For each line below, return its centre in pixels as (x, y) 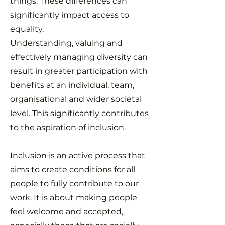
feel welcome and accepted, (67, 212)
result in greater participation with (79, 71)
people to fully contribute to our (74, 184)
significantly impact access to (70, 15)
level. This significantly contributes (79, 113)
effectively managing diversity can (79, 57)
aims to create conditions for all (73, 170)
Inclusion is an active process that (78, 155)
